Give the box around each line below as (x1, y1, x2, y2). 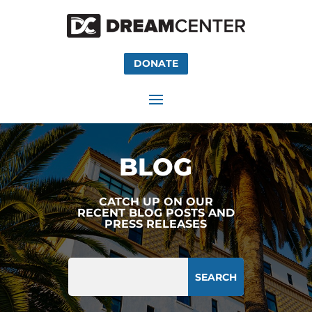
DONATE (133, 57, 178, 70)
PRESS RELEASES (104, 217, 208, 231)
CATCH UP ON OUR (98, 195, 213, 209)
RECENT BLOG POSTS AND (77, 206, 235, 220)
